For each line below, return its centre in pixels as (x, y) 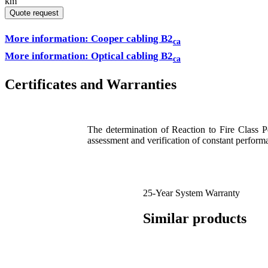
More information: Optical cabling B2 (89, 56)
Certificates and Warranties (91, 84)
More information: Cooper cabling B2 (89, 38)
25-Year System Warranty (191, 193)
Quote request (34, 13)
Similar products (195, 219)
